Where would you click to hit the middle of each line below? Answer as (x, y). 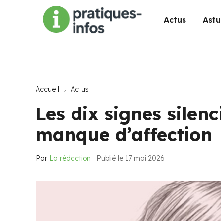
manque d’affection (124, 134)
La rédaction (70, 158)
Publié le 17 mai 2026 (130, 158)
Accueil (47, 89)
